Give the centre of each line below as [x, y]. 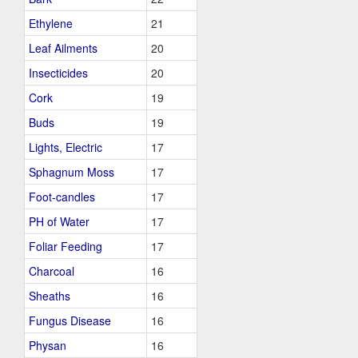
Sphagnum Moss [72, 172]
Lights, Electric [66, 147]
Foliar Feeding [66, 246]
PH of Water [59, 221]
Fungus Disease [70, 320]
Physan [48, 345]
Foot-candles [62, 197]
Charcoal [52, 271]
